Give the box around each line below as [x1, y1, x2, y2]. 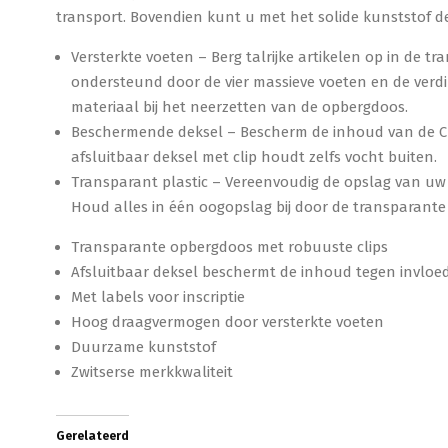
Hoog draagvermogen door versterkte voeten [71, 313, 384, 331]
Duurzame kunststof [71, 338, 216, 356]
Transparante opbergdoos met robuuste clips [71, 238, 388, 256]
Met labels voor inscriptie [71, 288, 245, 306]
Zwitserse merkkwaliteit [71, 363, 233, 381]
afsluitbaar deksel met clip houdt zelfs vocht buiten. [71, 148, 437, 166]
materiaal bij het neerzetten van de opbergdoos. [71, 98, 408, 116]
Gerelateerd [56, 429, 129, 443]
